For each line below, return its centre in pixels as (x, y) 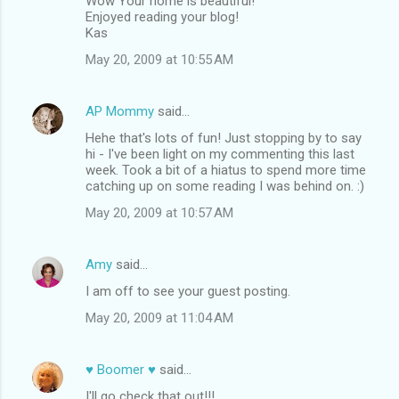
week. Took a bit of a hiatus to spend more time (226, 170)
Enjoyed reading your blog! (162, 16)
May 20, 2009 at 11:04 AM (159, 318)
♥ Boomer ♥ (121, 369)
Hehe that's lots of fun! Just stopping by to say (224, 138)
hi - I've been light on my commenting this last (220, 154)
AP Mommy (120, 111)
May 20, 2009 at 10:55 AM (159, 59)
